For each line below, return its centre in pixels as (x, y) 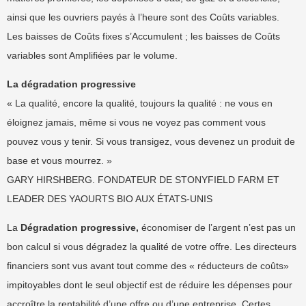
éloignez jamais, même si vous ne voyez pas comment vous (136, 122)
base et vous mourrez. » (59, 161)
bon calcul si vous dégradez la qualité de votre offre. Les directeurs (152, 247)
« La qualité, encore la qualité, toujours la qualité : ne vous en (140, 103)
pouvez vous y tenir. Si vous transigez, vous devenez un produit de (151, 141)
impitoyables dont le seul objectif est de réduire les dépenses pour (150, 285)
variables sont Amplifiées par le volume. (92, 55)
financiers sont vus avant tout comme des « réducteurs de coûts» (148, 266)
